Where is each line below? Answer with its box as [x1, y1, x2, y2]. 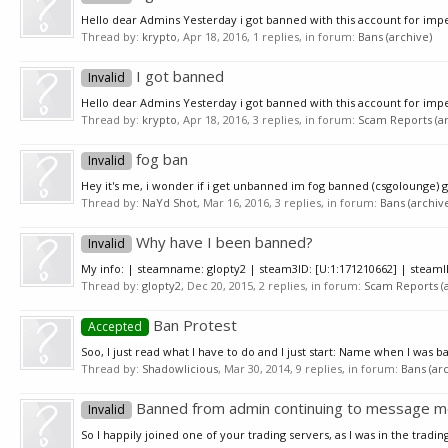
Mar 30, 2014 [224, 361, 290, 376]
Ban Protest [149, 315, 237, 335]
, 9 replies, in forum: [290, 361, 401, 376]
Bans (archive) [358, 29, 432, 44]
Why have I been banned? [132, 232, 313, 252]
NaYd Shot [142, 195, 197, 210]
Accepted [88, 318, 142, 335]
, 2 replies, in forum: [253, 278, 364, 293]
